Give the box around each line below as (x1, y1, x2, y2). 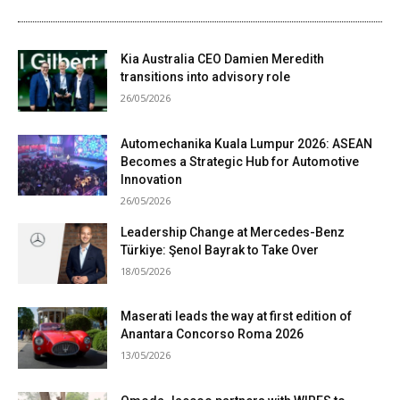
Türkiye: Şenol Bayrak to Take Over (121, 242, 319, 257)
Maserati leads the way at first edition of (121, 309, 352, 324)
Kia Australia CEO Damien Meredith (121, 51, 324, 66)
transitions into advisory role (121, 69, 290, 84)
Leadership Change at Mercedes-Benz (121, 224, 345, 239)
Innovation (121, 171, 182, 187)
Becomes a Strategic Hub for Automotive (121, 154, 359, 169)
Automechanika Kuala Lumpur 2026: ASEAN (121, 136, 372, 151)
